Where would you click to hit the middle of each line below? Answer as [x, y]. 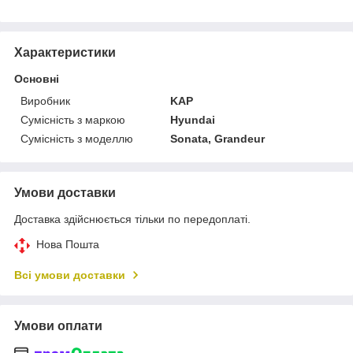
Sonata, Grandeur [218, 138]
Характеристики [65, 52]
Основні [37, 78]
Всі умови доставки [70, 275]
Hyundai [193, 119]
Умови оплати [58, 325]
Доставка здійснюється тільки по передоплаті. [132, 219]
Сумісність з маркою [73, 119]
